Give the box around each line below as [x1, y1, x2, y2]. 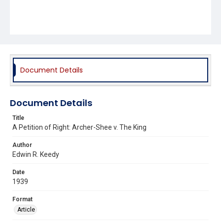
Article [17, 206, 35, 213]
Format [12, 195, 33, 203]
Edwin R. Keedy [12, 150, 59, 158]
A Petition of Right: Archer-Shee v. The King [12, 123, 147, 131]
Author [12, 141, 32, 148]
